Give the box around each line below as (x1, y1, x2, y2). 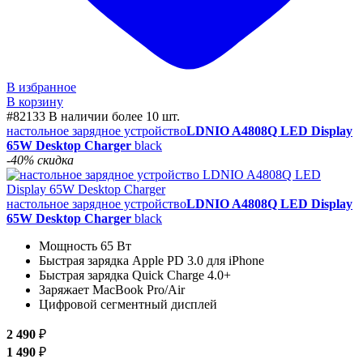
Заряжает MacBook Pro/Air (39, 282, 185, 297)
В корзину (6, 94, 63, 109)
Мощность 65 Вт (39, 238, 131, 253)
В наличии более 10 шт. (49, 109, 180, 123)
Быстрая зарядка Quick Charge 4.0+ (39, 267, 231, 282)
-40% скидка (6, 152, 74, 167)
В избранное (6, 79, 76, 94)
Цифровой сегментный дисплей (39, 297, 217, 311)
